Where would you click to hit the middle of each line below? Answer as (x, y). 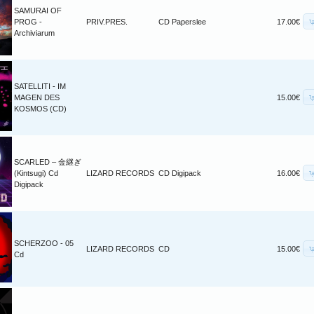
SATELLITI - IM (40, 87)
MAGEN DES (37, 98)
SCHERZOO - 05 (44, 244)
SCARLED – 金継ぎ (48, 162)
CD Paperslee (182, 22)
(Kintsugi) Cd (36, 173)
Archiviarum (34, 33)
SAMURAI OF (38, 11)
